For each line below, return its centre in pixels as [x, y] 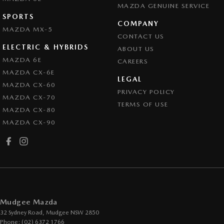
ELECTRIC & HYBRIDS [45, 47]
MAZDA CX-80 [29, 110]
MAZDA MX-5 [27, 29]
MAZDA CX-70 [29, 97]
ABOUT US [136, 49]
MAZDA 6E [22, 60]
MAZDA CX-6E [29, 72]
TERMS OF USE [143, 104]
